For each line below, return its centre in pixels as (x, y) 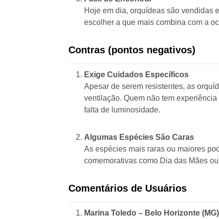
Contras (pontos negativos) (132, 50)
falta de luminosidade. (122, 110)
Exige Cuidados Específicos (136, 75)
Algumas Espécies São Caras (139, 137)
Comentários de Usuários (128, 188)
